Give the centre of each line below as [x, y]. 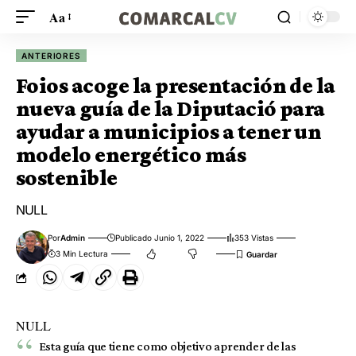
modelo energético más [131, 155]
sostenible [67, 178]
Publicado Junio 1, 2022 [160, 238]
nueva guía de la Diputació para [170, 108]
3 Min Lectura [82, 253]
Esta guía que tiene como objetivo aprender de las [167, 346]
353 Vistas [254, 238]
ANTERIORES [52, 56]
